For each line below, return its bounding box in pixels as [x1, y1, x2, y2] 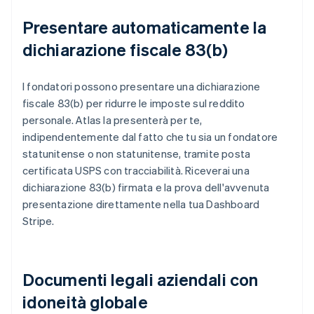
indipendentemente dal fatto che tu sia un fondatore [22, 130, 278, 144]
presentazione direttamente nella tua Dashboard [22, 197, 260, 212]
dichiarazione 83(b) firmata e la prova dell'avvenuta [22, 180, 270, 195]
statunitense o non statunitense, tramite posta [22, 146, 251, 161]
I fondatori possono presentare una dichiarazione [22, 79, 261, 94]
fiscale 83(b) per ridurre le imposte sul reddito [22, 96, 245, 111]
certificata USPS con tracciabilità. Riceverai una [22, 163, 250, 178]
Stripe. [22, 214, 55, 228]
